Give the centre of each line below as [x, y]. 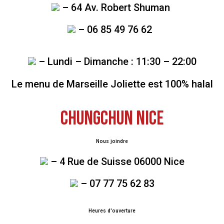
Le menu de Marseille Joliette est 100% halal [112, 84]
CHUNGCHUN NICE [112, 119]
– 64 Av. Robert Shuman [116, 7]
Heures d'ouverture [112, 210]
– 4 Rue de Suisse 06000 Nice [116, 162]
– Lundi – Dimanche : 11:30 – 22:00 [116, 62]
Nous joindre [112, 141]
